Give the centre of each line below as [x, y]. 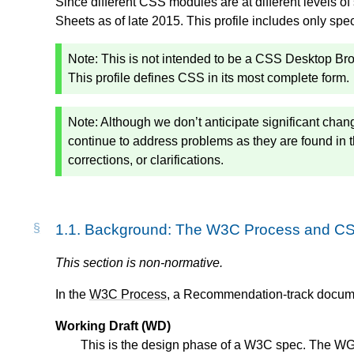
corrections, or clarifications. [146, 160]
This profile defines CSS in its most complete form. [209, 77]
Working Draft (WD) [113, 326]
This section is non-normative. [139, 263]
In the [72, 295]
